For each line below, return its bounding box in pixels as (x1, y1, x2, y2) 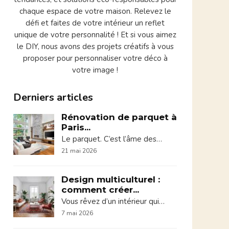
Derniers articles (13, 90, 93, 104)
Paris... (61, 122, 90, 132)
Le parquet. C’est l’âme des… (61, 134, 162, 144)
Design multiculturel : (61, 174, 160, 185)
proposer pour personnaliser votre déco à (22, 53, 168, 63)
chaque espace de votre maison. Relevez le (19, 6, 171, 16)
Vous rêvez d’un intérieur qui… (61, 196, 165, 207)
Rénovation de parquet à (61, 112, 177, 122)
